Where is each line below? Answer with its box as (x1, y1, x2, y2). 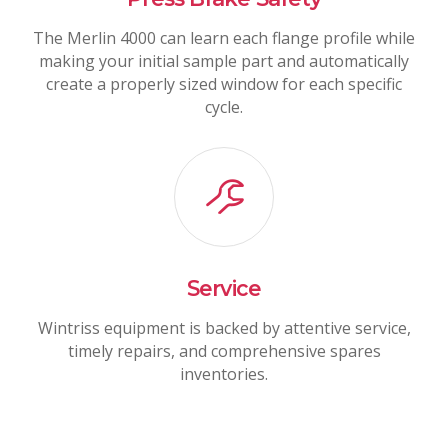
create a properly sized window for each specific (46, 72, 402, 95)
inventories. (180, 363, 268, 386)
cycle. (205, 95, 243, 118)
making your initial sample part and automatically (39, 49, 409, 72)
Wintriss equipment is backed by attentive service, (37, 317, 411, 340)
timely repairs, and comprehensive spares (67, 340, 381, 363)
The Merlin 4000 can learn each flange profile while (33, 26, 415, 49)
